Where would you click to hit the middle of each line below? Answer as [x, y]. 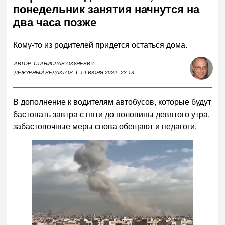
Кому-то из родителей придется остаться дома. [100, 45]
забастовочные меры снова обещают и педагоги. [105, 126]
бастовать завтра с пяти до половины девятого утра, [112, 114]
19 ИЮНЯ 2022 [99, 72]
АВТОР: [24, 63]
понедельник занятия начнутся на [106, 10]
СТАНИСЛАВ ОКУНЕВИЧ [64, 63]
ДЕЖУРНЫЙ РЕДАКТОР [44, 72]
